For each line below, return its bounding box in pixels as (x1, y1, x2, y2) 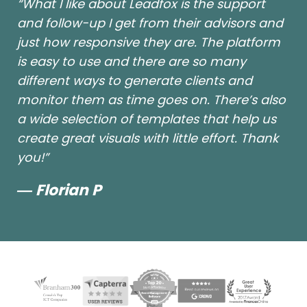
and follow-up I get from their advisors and (17, 14, 283, 32)
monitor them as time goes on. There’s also (17, 91, 286, 109)
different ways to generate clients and (17, 72, 252, 90)
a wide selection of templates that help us (17, 110, 276, 128)
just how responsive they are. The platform (17, 34, 280, 51)
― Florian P (17, 180, 101, 201)
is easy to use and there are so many (17, 53, 246, 71)
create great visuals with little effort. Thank (17, 130, 278, 147)
